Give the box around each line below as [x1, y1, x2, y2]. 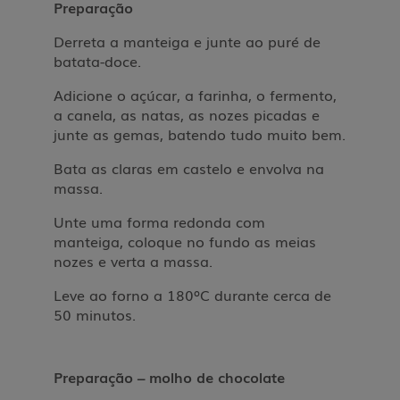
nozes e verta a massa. [54, 250, 212, 271]
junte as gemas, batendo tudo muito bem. [54, 123, 346, 145]
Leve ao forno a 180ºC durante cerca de [54, 284, 331, 305]
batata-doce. [54, 50, 141, 71]
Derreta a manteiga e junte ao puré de [54, 30, 321, 52]
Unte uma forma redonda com [54, 211, 265, 232]
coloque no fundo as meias [128, 230, 316, 252]
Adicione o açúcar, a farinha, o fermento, [54, 84, 337, 105]
